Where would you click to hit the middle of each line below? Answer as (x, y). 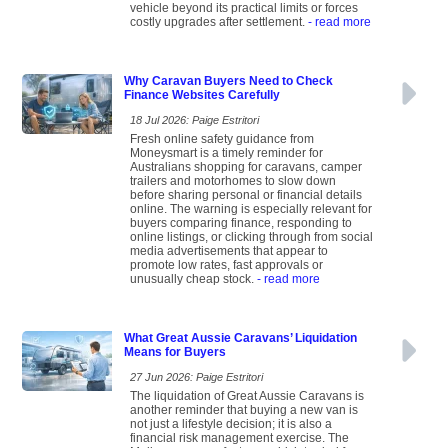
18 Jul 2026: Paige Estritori (194, 120)
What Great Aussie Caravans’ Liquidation (240, 338)
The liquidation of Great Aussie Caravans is (247, 396)
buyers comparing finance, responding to (241, 223)
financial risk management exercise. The (239, 438)
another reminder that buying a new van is (244, 410)
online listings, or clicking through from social (251, 237)
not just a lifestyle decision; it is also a (231, 424)
